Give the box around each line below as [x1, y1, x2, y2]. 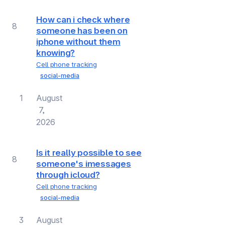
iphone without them [36, 36, 121, 47]
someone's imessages [36, 159, 131, 169]
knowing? [36, 47, 75, 58]
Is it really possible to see [36, 148, 142, 158]
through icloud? [36, 170, 100, 180]
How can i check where [36, 14, 130, 25]
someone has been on [36, 25, 128, 36]
